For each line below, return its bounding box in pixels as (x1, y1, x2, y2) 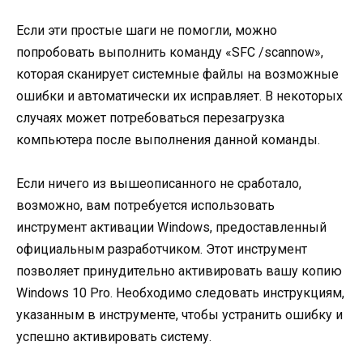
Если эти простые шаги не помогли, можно (16, 22, 277, 38)
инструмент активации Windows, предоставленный (16, 219, 327, 235)
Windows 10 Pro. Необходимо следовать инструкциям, (16, 284, 344, 301)
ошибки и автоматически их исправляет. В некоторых (16, 88, 343, 104)
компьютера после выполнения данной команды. (16, 131, 320, 147)
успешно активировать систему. (16, 328, 211, 344)
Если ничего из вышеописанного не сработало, (16, 175, 301, 191)
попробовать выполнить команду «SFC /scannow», (16, 44, 323, 60)
